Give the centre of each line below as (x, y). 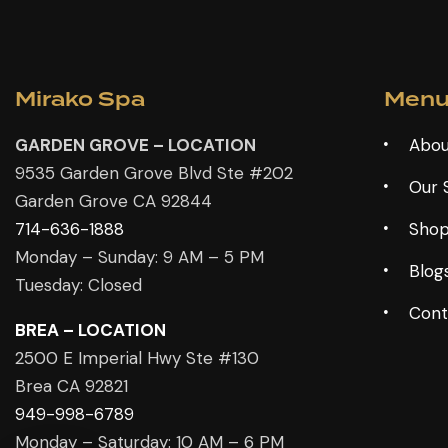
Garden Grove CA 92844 (113, 201)
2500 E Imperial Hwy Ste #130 (137, 358)
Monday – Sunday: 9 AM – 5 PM (139, 257)
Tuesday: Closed (78, 285)
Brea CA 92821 (71, 386)
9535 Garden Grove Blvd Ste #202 (154, 173)
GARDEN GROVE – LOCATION (135, 145)
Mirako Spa (80, 100)
